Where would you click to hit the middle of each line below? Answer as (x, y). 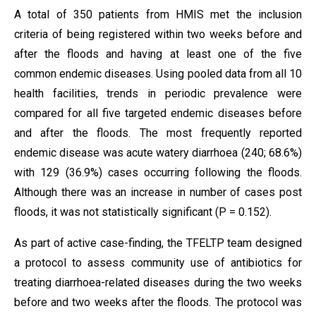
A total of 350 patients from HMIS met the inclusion (158, 14)
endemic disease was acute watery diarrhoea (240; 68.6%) (158, 153)
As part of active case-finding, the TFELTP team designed (158, 243)
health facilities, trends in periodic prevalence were (158, 93)
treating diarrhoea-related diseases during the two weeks (158, 282)
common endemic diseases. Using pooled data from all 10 (158, 74)
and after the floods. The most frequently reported (158, 133)
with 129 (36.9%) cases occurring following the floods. (158, 172)
